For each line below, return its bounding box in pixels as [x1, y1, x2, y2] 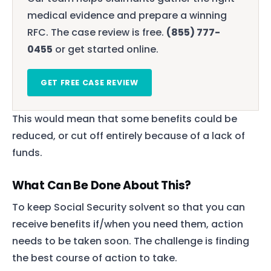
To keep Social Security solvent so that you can [12, 200, 245, 214]
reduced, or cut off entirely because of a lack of [12, 128, 245, 143]
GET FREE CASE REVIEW [41, 77, 139, 88]
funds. [12, 145, 42, 160]
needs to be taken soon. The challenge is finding [12, 233, 249, 248]
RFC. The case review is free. [27, 25, 166, 39]
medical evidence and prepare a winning [27, 8, 227, 22]
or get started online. [53, 42, 158, 56]
